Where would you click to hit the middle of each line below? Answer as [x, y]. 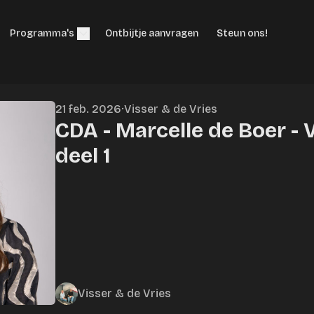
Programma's [42, 33]
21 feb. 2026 [88, 109]
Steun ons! [242, 33]
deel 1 [83, 156]
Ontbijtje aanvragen [152, 33]
